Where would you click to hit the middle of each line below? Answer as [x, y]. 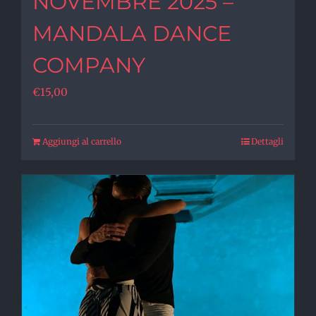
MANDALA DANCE [132, 34]
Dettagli [267, 141]
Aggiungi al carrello [82, 141]
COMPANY [89, 65]
